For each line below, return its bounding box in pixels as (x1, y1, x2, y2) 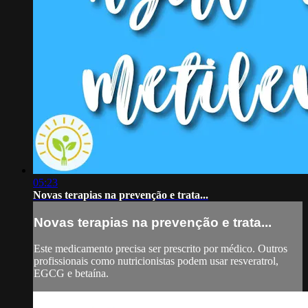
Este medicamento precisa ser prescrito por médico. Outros (34, 243, 287, 255)
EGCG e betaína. (34, 267, 109, 280)
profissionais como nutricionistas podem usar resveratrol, (34, 255, 278, 267)
